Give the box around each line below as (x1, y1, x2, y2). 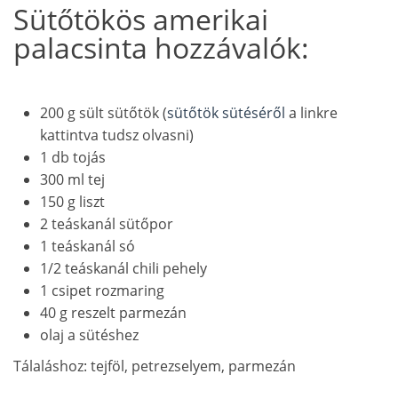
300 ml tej (40, 169, 105, 189)
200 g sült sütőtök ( (40, 102, 167, 123)
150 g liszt (40, 191, 105, 211)
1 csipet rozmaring (40, 280, 164, 300)
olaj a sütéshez (40, 324, 139, 345)
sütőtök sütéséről (167, 102, 285, 123)
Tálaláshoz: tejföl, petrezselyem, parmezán (13, 355, 296, 376)
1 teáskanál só (40, 235, 135, 256)
